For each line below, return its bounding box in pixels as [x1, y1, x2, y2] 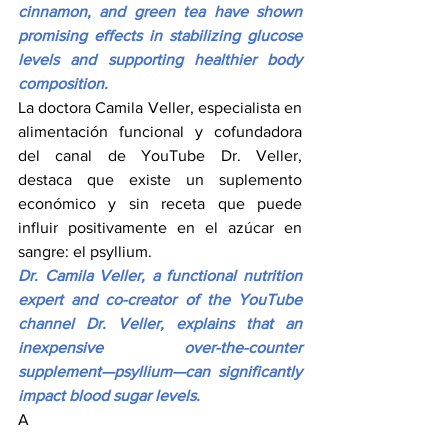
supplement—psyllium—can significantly [18, 362, 302, 380]
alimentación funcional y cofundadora [18, 122, 302, 140]
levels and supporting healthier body [18, 50, 302, 68]
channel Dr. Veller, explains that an [18, 314, 302, 332]
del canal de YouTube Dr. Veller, [18, 146, 302, 164]
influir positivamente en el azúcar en [18, 218, 302, 236]
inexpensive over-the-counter [18, 338, 302, 356]
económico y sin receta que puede [18, 194, 302, 212]
